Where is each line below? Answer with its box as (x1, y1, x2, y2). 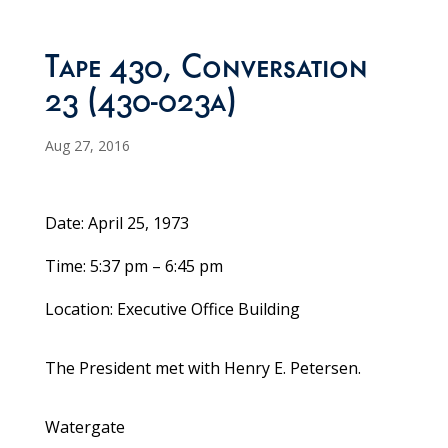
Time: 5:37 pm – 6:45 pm (44, 255, 223, 278)
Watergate (44, 416, 125, 439)
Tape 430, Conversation (44, 54, 368, 89)
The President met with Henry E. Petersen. (44, 357, 361, 380)
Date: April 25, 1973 (44, 212, 189, 235)
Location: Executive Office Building (44, 298, 300, 321)
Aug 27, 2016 (44, 136, 130, 156)
